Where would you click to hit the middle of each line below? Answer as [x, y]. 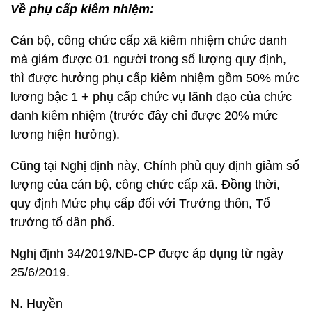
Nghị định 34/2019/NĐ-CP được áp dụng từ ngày [147, 253]
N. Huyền [37, 304]
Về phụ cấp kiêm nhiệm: [82, 9]
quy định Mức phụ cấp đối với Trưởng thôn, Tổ [140, 203]
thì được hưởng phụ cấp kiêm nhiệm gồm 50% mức [155, 78]
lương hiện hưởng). [65, 134]
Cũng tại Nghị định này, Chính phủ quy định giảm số [155, 166]
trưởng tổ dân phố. [63, 222]
